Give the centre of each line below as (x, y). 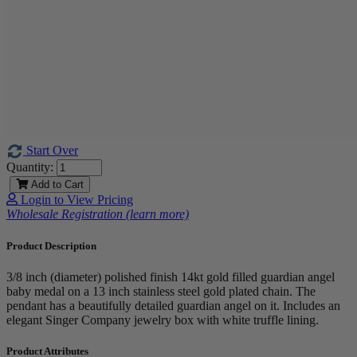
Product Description (51, 245)
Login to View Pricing (75, 200)
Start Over (51, 150)
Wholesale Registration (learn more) (98, 214)
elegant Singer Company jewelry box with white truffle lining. (163, 320)
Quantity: (30, 167)
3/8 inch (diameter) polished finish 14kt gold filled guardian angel (171, 277)
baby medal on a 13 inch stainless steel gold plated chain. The (161, 291)
